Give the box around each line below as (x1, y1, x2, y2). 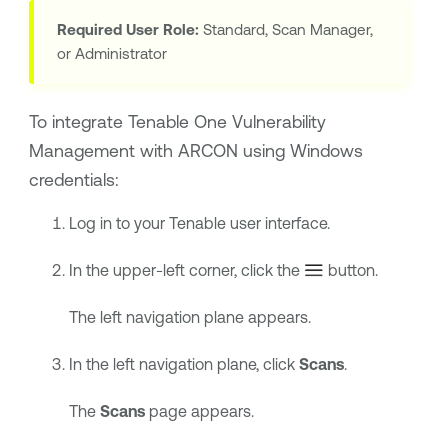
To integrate (28, 111, 128, 132)
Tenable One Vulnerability (127, 111, 326, 132)
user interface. (225, 214, 330, 233)
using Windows (237, 140, 363, 161)
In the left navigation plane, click (68, 355, 299, 374)
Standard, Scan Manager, (198, 21, 373, 39)
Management (28, 140, 135, 161)
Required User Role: (56, 21, 199, 39)
